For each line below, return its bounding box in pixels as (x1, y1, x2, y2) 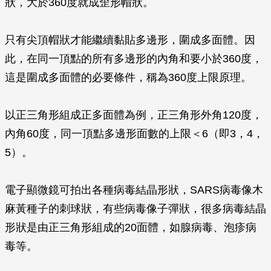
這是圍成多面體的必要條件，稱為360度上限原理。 (5, 71, 252, 83)
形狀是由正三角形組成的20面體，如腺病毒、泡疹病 (5, 221, 256, 233)
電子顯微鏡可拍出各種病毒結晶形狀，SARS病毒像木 (5, 184, 263, 196)
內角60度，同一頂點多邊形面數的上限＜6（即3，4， (5, 128, 264, 140)
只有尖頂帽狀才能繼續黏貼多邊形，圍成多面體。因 (5, 34, 255, 46)
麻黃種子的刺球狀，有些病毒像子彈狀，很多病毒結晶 (5, 203, 266, 215)
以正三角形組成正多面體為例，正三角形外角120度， (5, 109, 263, 121)
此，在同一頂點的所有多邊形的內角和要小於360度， (5, 53, 263, 65)
